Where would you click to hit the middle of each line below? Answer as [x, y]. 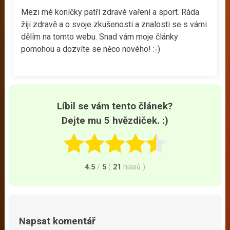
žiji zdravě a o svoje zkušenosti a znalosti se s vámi [114, 24]
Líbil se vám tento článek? [115, 106]
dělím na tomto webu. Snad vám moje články [100, 36]
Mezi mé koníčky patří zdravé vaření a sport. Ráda [110, 12]
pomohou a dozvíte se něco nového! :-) [91, 49]
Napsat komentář [57, 222]
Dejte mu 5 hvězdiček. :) [115, 120]
